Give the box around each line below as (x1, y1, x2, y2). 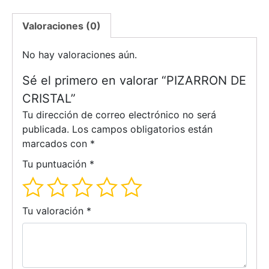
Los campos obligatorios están (72, 123, 213, 136)
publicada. (22, 123, 69, 136)
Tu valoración (22, 205, 86, 217)
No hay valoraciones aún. (22, 49, 137, 61)
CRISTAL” (22, 91, 76, 106)
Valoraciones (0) (22, 20, 101, 32)
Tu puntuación (22, 158, 89, 171)
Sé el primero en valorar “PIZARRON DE (22, 73, 246, 88)
